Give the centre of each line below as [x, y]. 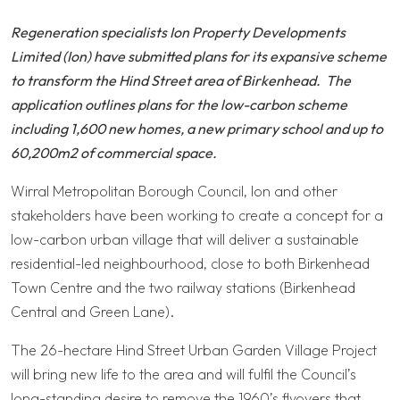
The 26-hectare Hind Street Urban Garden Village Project [194, 350]
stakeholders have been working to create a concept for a [197, 216]
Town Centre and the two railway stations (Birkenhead [183, 288]
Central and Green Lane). [92, 312]
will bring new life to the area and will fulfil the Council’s [183, 375]
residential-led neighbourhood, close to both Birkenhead [190, 264]
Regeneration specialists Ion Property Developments [178, 33]
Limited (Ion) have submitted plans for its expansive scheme [199, 57]
